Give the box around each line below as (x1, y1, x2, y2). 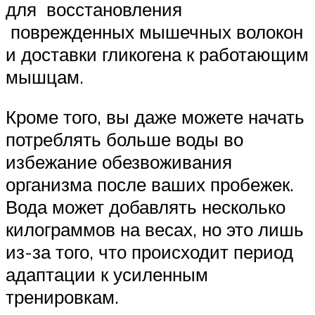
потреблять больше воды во (6, 128, 243, 151)
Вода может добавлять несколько (6, 195, 285, 219)
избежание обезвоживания (6, 150, 232, 174)
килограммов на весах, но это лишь (6, 218, 304, 241)
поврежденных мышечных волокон (6, 20, 303, 43)
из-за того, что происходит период (6, 240, 293, 264)
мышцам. (6, 65, 84, 88)
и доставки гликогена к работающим (6, 42, 309, 65)
